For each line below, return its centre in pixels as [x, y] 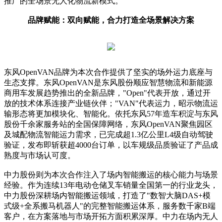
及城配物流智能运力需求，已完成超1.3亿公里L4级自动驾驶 [109, 135]
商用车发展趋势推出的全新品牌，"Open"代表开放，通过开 [107, 93]
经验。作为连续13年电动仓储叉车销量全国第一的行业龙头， [111, 185]
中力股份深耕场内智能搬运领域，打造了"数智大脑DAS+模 [107, 196]
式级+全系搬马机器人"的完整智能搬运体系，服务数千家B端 [110, 206]
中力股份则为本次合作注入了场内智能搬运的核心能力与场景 [111, 175]
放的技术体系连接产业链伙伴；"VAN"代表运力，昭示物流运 [111, 104]
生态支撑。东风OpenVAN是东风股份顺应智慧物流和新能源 [108, 83]
